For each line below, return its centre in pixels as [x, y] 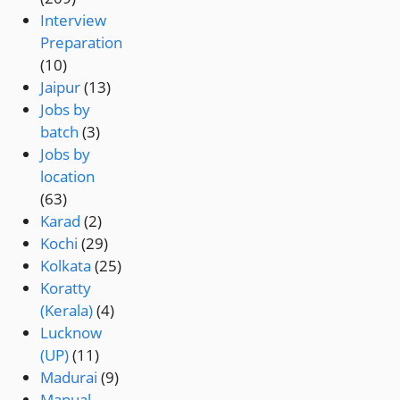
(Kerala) [67, 311]
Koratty [66, 288]
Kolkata [66, 266]
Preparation [82, 43]
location [68, 177]
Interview [74, 21]
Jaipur [61, 87]
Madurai [69, 378]
